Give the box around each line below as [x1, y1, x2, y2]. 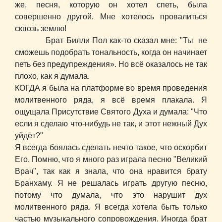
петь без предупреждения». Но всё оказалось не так [15, 60, 207, 69]
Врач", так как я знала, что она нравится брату [15, 167, 207, 176]
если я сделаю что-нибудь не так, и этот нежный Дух [15, 119, 207, 128]
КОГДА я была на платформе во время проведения [15, 84, 207, 93]
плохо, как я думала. [15, 72, 90, 81]
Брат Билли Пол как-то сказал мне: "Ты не [15, 36, 207, 45]
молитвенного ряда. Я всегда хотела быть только [15, 203, 207, 212]
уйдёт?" [15, 131, 43, 140]
